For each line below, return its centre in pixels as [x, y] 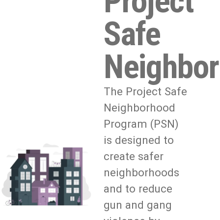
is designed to [139, 140]
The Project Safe [146, 91]
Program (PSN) [141, 124]
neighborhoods [142, 172]
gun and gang [138, 205]
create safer [134, 156]
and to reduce [138, 188]
